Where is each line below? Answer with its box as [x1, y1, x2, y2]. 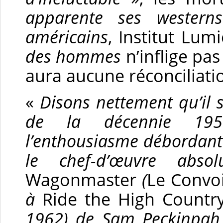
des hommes [25, 44, 121, 68]
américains [25, 25, 108, 48]
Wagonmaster [25, 168, 136, 191]
